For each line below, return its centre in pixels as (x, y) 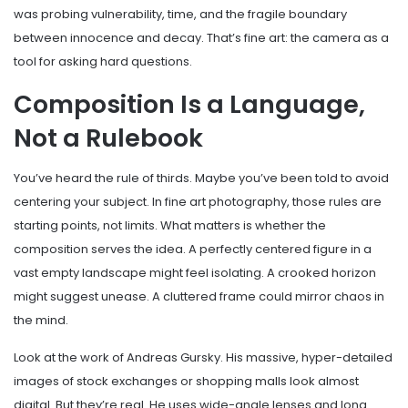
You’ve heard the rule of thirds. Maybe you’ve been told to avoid (201, 178)
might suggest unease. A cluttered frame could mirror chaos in (199, 297)
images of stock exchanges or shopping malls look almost (186, 382)
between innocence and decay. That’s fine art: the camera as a (201, 37)
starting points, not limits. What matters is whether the (170, 226)
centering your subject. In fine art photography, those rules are (198, 202)
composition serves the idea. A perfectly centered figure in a (193, 250)
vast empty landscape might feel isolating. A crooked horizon (195, 273)
